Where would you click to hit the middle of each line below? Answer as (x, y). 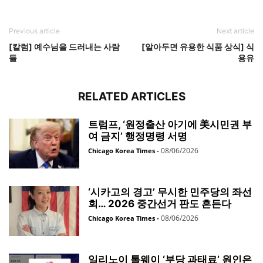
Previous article (34, 31)
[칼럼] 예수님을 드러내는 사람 (64, 47)
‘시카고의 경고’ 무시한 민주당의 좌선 (170, 192)
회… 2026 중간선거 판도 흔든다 (160, 204)
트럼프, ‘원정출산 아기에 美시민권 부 (170, 124)
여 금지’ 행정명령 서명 (138, 136)
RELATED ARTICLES (131, 97)
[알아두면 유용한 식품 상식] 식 (198, 47)
